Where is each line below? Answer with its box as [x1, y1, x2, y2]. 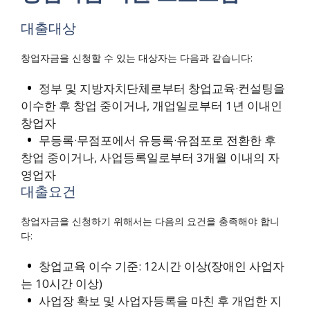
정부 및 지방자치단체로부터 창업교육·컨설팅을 [38, 80, 285, 96]
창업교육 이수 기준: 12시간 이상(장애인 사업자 [38, 257, 284, 274]
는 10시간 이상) [21, 275, 102, 291]
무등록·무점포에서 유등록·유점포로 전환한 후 [38, 131, 276, 148]
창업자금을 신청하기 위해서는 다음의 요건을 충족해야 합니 [21, 214, 280, 228]
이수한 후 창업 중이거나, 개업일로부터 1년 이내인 [21, 97, 282, 113]
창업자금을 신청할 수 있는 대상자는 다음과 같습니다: [21, 51, 253, 64]
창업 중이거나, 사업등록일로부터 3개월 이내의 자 [21, 149, 280, 165]
